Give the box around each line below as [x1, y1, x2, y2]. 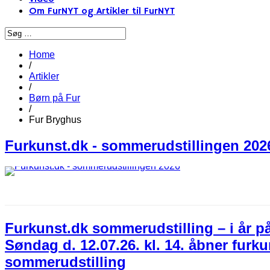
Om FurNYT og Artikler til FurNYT [29, 5, 175, 17]
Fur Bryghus [29, 115, 81, 125]
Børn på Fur [29, 93, 80, 103]
